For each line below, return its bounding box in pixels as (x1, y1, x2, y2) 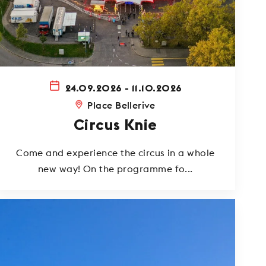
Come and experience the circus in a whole (16, 146, 215, 159)
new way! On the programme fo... (37, 162, 193, 175)
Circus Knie (73, 118, 157, 134)
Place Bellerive (87, 99, 156, 112)
